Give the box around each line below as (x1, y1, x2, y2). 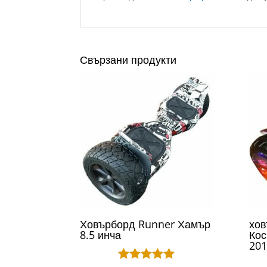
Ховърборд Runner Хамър (80, 216, 211, 231)
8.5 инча (80, 227, 122, 242)
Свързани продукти (80, 52, 177, 67)
